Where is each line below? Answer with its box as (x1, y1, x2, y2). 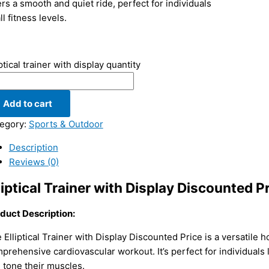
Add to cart (2, 98, 52, 110)
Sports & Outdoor (28, 118, 103, 130)
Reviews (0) (8, 156, 59, 168)
